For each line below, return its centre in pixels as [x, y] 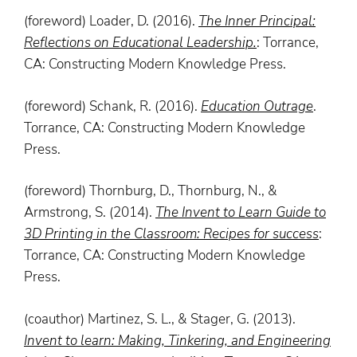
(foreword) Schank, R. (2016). [112, 106]
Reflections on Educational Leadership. [140, 43]
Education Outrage [257, 106]
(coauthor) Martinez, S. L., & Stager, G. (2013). [160, 319]
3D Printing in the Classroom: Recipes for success [171, 234]
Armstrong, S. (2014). [90, 213]
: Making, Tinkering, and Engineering [221, 340]
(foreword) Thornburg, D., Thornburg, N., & [151, 191]
